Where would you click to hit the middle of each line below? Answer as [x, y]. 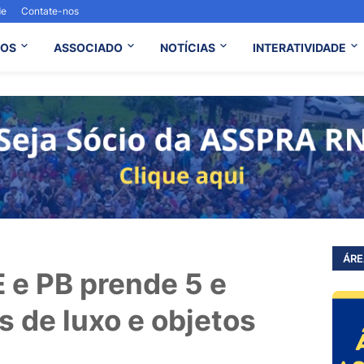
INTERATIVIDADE [299, 47]
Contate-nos [50, 11]
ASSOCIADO [88, 47]
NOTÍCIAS [187, 47]
